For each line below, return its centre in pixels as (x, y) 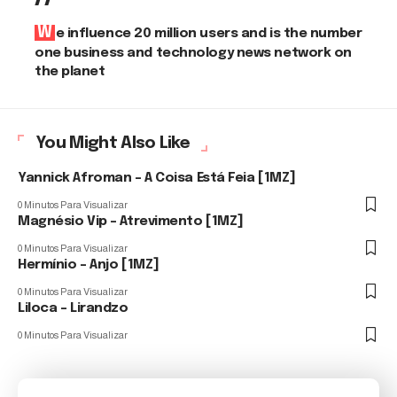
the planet (70, 72)
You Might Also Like (113, 143)
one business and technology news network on (194, 53)
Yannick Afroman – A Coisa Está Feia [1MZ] (157, 178)
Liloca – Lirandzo (73, 308)
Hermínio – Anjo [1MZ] (89, 265)
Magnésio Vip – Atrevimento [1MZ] (131, 222)
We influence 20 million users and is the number (45, 33)
